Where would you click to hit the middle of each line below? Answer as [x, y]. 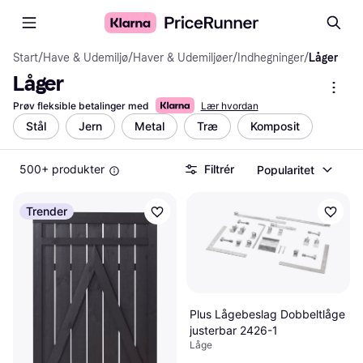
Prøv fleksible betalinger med [81, 106]
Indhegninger [271, 58]
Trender [47, 211]
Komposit [275, 126]
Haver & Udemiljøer [183, 58]
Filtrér [219, 169]
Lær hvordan [229, 106]
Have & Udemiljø [85, 58]
